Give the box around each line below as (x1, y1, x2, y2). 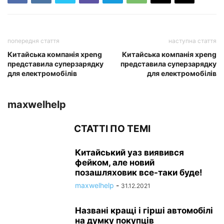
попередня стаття (7, 36, 59, 44)
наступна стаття (168, 36, 216, 44)
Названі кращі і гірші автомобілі (75, 205, 213, 215)
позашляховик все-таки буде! (75, 167, 202, 177)
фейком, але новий (75, 157, 154, 167)
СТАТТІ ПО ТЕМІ (73, 122, 150, 134)
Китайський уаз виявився (75, 147, 184, 157)
